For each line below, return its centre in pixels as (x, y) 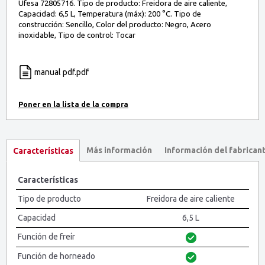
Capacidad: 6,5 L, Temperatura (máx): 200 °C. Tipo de (110, 13)
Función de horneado (56, 256)
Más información (119, 151)
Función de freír (46, 237)
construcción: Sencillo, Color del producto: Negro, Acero (115, 24)
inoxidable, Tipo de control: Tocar (77, 35)
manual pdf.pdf (62, 72)
